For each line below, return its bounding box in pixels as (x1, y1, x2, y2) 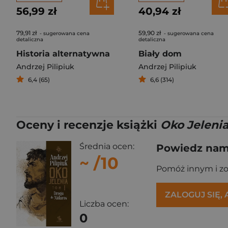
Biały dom (138, 49, 182, 59)
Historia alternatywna (16, 49, 110, 59)
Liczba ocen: (79, 199, 129, 209)
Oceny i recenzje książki (16, 118, 160, 132)
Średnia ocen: (79, 141, 134, 151)
